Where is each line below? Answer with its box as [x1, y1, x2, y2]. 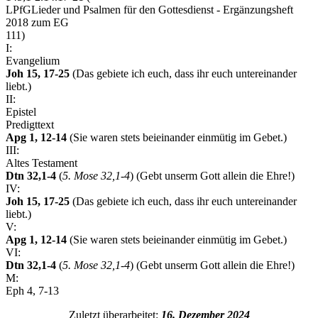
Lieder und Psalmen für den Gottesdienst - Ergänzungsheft [31, 4, 293, 16]
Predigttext [6, 119, 54, 131]
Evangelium [6, 55, 60, 67]
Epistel [6, 106, 36, 119]
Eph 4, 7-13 [6, 285, 59, 297]
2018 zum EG [6, 16, 69, 29]
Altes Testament [6, 157, 77, 170]
